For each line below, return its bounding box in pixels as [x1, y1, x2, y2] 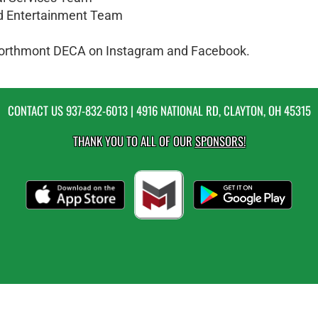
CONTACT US [7, 102, 66, 119]
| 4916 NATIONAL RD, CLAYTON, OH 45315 [127, 102, 311, 119]
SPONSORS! [194, 132, 246, 150]
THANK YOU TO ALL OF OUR [72, 132, 195, 150]
